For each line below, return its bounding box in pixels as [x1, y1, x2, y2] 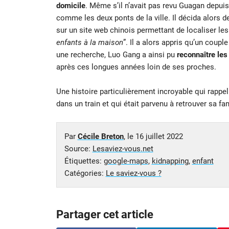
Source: [64, 144, 93, 153]
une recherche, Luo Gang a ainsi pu [56, 50, 175, 59]
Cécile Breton [77, 131, 124, 141]
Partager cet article [56, 208, 153, 221]
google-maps [103, 156, 148, 166]
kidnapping [151, 156, 189, 166]
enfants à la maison [56, 37, 123, 47]
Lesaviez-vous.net [92, 144, 153, 153]
